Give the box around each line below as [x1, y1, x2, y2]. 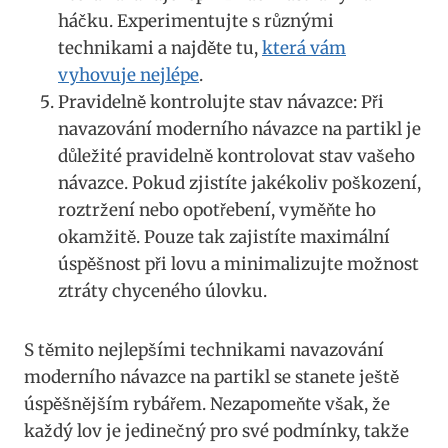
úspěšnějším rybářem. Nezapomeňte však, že [24, 392, 390, 415]
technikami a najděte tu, [58, 36, 262, 59]
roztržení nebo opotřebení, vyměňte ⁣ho [58, 198, 376, 221]
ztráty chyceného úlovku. [58, 279, 267, 302]
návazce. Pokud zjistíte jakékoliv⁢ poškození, [58, 171, 421, 194]
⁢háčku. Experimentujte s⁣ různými [58, 9, 334, 32]
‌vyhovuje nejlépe [58, 63, 199, 86]
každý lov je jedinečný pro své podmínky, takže [24, 419, 409, 442]
